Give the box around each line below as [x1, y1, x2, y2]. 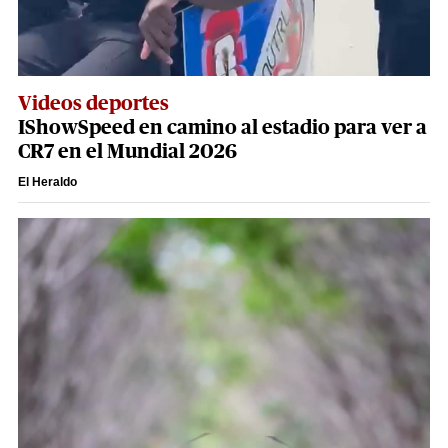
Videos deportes [18, 93, 169, 114]
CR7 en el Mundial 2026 [18, 141, 237, 162]
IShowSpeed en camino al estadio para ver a [18, 117, 427, 138]
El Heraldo [18, 174, 77, 189]
